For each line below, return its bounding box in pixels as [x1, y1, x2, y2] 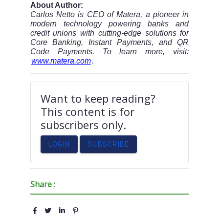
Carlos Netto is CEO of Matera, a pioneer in [30, 10, 189, 19]
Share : [30, 179, 55, 190]
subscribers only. [40, 117, 126, 132]
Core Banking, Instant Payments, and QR [30, 38, 189, 47]
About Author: [30, 1, 83, 10]
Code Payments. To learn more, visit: [30, 47, 189, 56]
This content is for [40, 104, 134, 119]
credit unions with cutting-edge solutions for [30, 29, 189, 38]
